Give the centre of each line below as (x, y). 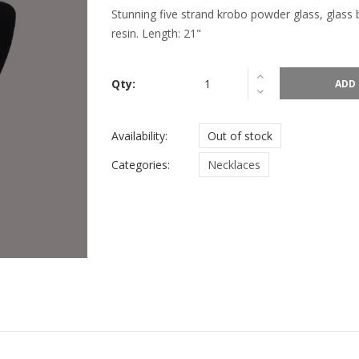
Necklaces (234, 165)
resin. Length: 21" (156, 33)
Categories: (141, 165)
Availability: (139, 136)
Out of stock (240, 136)
